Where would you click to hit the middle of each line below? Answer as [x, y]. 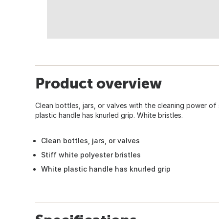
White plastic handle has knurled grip [106, 169]
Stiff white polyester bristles [91, 154]
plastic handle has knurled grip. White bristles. [109, 115]
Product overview [99, 83]
